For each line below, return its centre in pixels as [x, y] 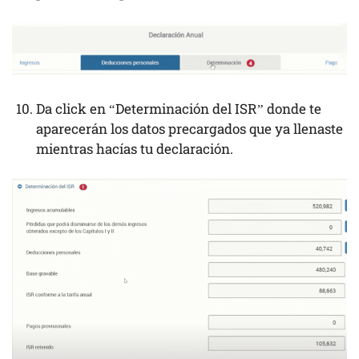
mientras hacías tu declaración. [136, 148]
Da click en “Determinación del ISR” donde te [179, 108]
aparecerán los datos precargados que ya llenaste [190, 128]
